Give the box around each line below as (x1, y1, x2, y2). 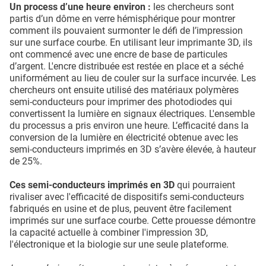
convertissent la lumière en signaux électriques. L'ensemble (9, 108, 255, 120)
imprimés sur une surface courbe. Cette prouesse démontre (9, 215, 255, 227)
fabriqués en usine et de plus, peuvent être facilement (9, 203, 232, 215)
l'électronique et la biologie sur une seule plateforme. (9, 239, 229, 251)
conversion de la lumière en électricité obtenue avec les (9, 132, 238, 144)
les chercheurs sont (151, 1, 234, 13)
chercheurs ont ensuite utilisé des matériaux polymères (9, 84, 239, 96)
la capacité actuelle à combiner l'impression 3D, (9, 227, 208, 239)
